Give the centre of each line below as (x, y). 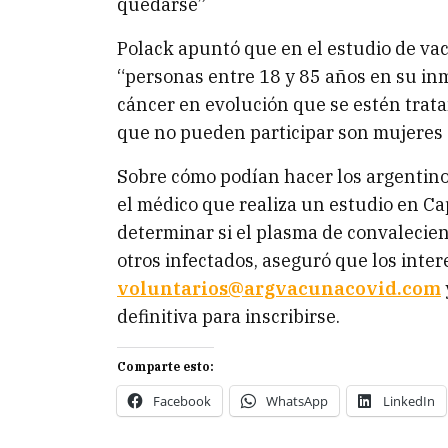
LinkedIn (409, 401)
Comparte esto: (165, 366)
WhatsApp (297, 401)
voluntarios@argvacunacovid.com (279, 288)
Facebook (182, 401)
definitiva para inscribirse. (228, 316)
